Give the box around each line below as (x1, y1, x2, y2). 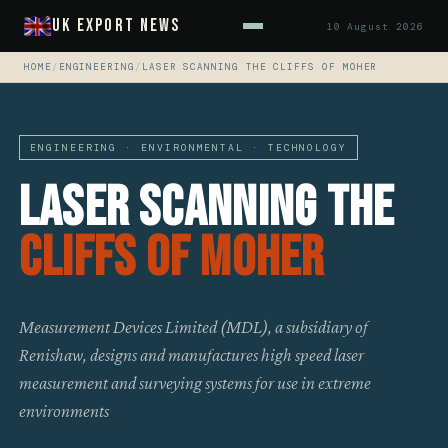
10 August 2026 (326, 19, 424, 33)
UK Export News (51, 15, 181, 36)
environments (19, 400, 110, 421)
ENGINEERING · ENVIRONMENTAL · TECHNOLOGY (30, 141, 347, 154)
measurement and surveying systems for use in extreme (19, 372, 372, 393)
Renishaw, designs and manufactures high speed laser (19, 344, 365, 365)
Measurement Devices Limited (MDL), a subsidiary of (19, 316, 369, 337)
